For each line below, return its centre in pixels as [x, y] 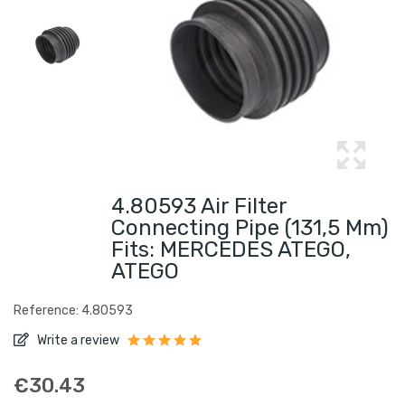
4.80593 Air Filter [199, 206]
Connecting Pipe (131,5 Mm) [250, 228]
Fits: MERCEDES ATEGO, [231, 250]
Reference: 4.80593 [73, 311]
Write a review [77, 340]
